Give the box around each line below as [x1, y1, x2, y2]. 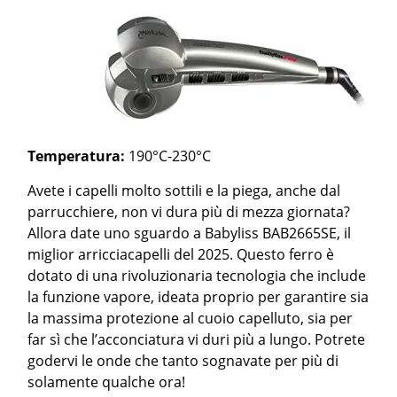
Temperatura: [27, 146, 126, 166]
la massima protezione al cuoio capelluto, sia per [27, 308, 354, 328]
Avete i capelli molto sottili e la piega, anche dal [27, 181, 341, 200]
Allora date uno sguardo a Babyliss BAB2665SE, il [27, 223, 352, 243]
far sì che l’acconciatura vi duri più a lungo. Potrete [27, 330, 366, 349]
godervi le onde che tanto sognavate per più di [27, 351, 339, 370]
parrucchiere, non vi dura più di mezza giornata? [27, 202, 351, 222]
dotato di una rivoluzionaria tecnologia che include [27, 266, 367, 285]
